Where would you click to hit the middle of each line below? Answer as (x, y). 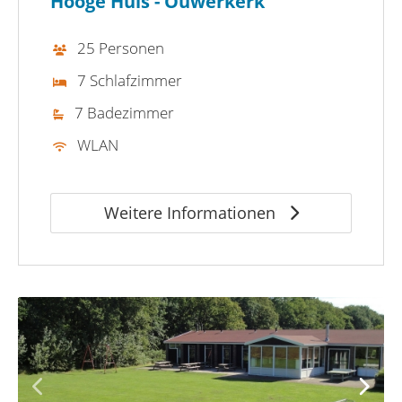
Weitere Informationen (192, 212)
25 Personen (121, 48)
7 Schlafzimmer (130, 80)
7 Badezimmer (124, 112)
